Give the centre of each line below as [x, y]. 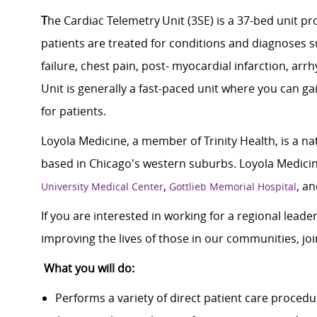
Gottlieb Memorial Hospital [233, 187]
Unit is [59, 89]
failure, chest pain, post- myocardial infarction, [166, 66]
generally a [107, 89]
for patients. [74, 111]
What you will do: [89, 269]
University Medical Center [102, 187]
